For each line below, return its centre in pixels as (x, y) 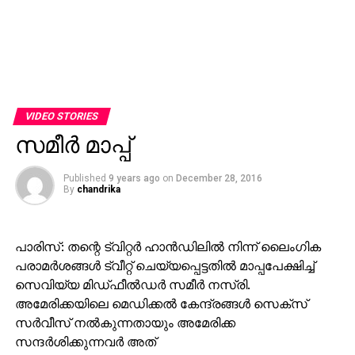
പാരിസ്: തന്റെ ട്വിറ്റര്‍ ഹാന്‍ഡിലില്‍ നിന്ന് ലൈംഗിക (168, 246)
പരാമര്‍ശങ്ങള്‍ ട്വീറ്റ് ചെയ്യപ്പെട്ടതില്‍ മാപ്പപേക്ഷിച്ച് (164, 265)
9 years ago (134, 178)
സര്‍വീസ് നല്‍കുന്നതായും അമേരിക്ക (125, 322)
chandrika (98, 189)
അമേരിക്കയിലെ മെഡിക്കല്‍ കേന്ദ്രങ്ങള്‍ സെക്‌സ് (161, 303)
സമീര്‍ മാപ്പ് (73, 145)
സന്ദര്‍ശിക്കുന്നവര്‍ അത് (85, 341)
